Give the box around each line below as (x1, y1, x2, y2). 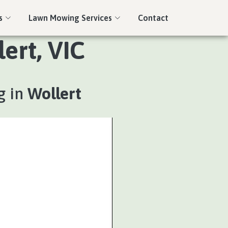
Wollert (27, 84, 81, 103)
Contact (138, 13, 168, 22)
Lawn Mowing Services (28, 13, 112, 22)
